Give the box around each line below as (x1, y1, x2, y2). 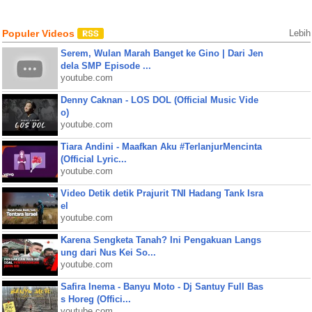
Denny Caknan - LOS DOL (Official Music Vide (60, 95, 258, 105)
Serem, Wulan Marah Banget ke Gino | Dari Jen (60, 48, 263, 58)
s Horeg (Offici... (60, 294, 131, 304)
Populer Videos (1, 28, 77, 39)
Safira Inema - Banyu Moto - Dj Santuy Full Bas (60, 281, 263, 292)
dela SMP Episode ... (60, 61, 151, 71)
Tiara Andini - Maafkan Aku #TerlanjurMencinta (60, 141, 262, 152)
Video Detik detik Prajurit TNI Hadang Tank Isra (60, 188, 263, 198)
